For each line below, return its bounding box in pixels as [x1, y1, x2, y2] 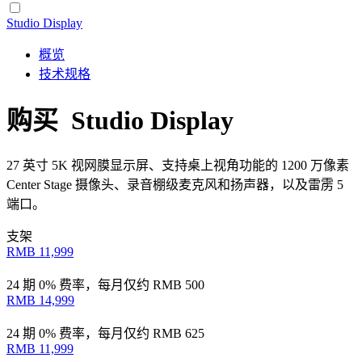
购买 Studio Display [6, 106, 234, 136]
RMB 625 [153, 326, 204, 340]
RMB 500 [153, 277, 204, 292]
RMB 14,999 [6, 293, 74, 307]
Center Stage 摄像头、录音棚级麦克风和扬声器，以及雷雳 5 [6, 177, 343, 192]
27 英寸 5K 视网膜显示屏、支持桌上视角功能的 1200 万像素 [6, 158, 349, 172]
